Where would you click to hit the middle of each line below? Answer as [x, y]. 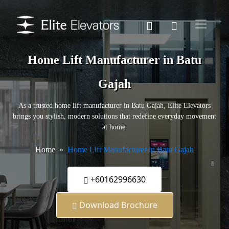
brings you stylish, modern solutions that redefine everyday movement [114, 117]
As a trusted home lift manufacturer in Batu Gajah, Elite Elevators [114, 106]
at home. [114, 127]
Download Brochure [117, 205]
